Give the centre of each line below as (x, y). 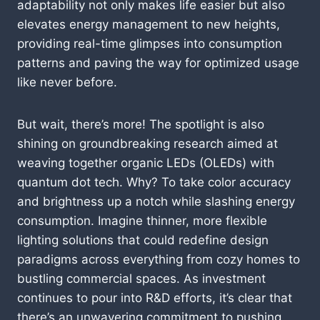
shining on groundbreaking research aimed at (147, 143)
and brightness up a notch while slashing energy (156, 201)
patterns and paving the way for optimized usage (158, 62)
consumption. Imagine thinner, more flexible (142, 220)
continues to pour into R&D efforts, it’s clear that (155, 297)
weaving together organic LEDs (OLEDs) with (146, 162)
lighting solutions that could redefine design (143, 240)
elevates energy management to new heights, (149, 24)
